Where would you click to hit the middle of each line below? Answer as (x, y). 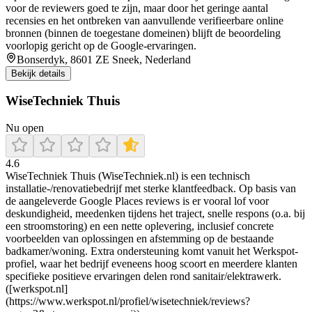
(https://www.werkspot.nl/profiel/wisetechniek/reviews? (128, 301)
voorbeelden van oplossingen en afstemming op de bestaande (140, 238)
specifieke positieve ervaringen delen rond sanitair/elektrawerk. (143, 276)
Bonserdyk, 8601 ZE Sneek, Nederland (104, 59)
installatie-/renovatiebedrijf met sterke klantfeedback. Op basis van (151, 188)
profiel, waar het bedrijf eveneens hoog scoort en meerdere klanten (151, 263)
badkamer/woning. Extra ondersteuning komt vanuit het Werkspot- (152, 251)
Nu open (25, 127)
